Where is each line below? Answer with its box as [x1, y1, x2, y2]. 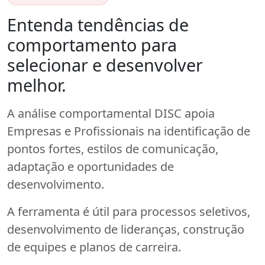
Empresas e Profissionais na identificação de [7, 122, 250, 139]
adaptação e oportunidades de [7, 158, 174, 174]
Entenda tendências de [7, 12, 189, 36]
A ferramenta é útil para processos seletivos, [7, 203, 250, 219]
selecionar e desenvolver [7, 53, 203, 76]
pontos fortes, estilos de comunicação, [7, 140, 218, 157]
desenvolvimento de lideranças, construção [7, 221, 244, 237]
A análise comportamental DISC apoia [7, 105, 215, 121]
